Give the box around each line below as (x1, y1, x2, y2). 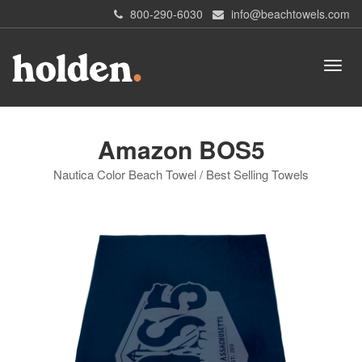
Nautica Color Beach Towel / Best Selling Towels (53, 166, 309, 183)
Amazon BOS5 (97, 132, 265, 167)
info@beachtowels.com (231, 6, 350, 22)
